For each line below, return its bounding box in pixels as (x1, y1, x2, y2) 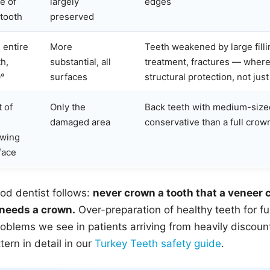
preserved (50, 11, 94, 22)
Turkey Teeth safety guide (95, 237, 221, 250)
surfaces (50, 71, 87, 83)
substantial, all (50, 56, 111, 67)
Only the (50, 101, 86, 113)
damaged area (50, 116, 110, 128)
